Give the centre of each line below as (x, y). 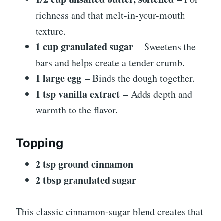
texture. (51, 31)
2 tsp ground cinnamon (84, 164)
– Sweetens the (165, 46)
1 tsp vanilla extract (78, 94)
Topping (39, 143)
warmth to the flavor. (77, 110)
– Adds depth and (156, 94)
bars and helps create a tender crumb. (110, 62)
